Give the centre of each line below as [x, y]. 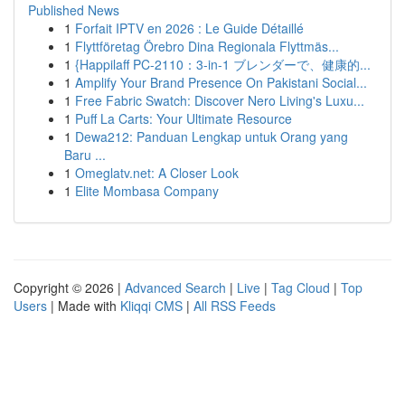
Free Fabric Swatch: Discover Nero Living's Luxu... [220, 100]
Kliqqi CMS [151, 306]
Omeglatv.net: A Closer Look [157, 173]
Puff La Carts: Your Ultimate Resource [184, 118]
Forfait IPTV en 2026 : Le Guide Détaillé [189, 28]
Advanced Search [175, 287]
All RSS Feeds [235, 306]
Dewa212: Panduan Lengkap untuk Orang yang [212, 137]
